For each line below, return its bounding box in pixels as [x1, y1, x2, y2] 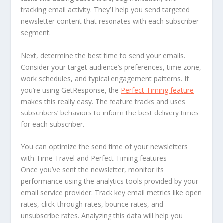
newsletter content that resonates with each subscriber [21, 16, 199, 26]
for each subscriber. [21, 119, 85, 129]
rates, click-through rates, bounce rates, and [21, 199, 164, 209]
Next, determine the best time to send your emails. [21, 50, 186, 60]
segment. [21, 28, 51, 38]
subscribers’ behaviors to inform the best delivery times [21, 108, 199, 117]
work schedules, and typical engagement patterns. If [21, 73, 189, 83]
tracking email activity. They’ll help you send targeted [21, 5, 190, 15]
